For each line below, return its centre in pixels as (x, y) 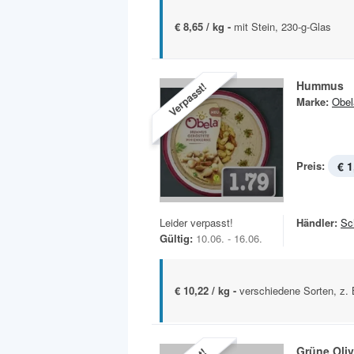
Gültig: (176, 239)
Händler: (317, 223)
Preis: (311, 166)
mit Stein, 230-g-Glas (282, 27)
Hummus (320, 86)
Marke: (313, 102)
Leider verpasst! (196, 223)
